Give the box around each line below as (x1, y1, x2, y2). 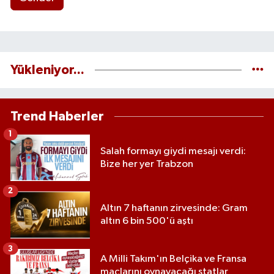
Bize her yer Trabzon (100, 158, 193, 169)
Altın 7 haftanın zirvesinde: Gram (100, 203, 248, 214)
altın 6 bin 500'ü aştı (100, 216, 193, 227)
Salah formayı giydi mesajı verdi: (100, 146, 246, 157)
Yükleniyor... (10, 63, 84, 76)
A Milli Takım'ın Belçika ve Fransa (100, 253, 246, 264)
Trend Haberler (10, 109, 104, 123)
